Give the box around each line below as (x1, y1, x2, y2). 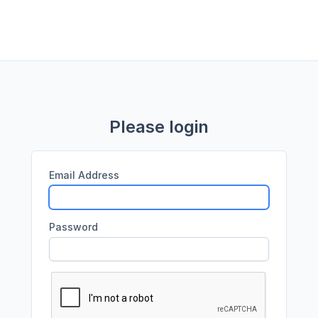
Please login (109, 116, 209, 137)
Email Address (49, 169, 119, 181)
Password (49, 221, 98, 233)
